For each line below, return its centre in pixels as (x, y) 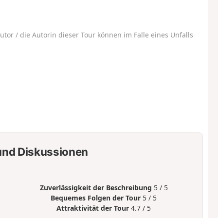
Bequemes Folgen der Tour (96, 198)
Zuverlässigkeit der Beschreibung (96, 187)
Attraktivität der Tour (93, 208)
